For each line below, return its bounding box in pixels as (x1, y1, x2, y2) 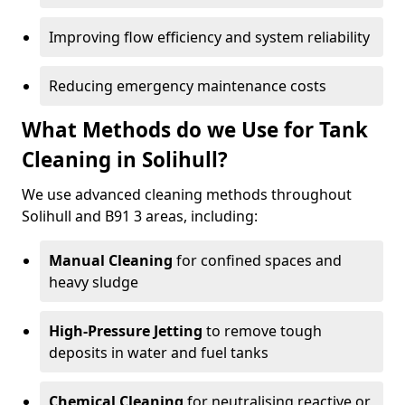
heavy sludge (49, 272, 138, 292)
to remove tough (202, 321, 322, 341)
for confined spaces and (173, 250, 342, 270)
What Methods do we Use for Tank (22, 116, 368, 144)
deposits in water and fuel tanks (49, 343, 268, 363)
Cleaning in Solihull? (22, 146, 228, 174)
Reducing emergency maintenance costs (49, 76, 326, 96)
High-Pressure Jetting (49, 321, 202, 341)
